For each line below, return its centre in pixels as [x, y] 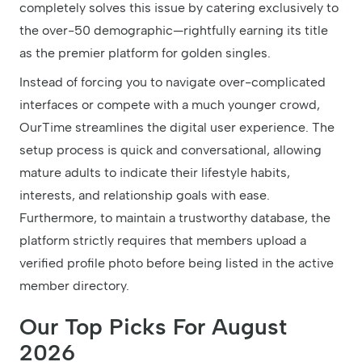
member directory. [74, 285]
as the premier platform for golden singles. [145, 53]
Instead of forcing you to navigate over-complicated [173, 82]
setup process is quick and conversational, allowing [170, 149]
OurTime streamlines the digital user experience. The [177, 127]
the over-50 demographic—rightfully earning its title [174, 30]
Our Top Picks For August [153, 326]
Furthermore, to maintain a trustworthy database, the [175, 217]
